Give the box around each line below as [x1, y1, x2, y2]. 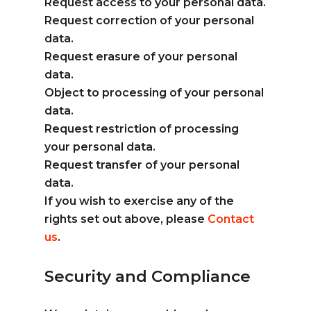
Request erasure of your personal [44, 50, 238, 63]
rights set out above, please [44, 212, 208, 226]
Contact [208, 212, 255, 226]
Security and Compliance [44, 266, 251, 286]
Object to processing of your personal [44, 86, 264, 99]
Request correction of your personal [44, 14, 255, 27]
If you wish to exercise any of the [44, 194, 235, 208]
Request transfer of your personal [44, 158, 240, 171]
